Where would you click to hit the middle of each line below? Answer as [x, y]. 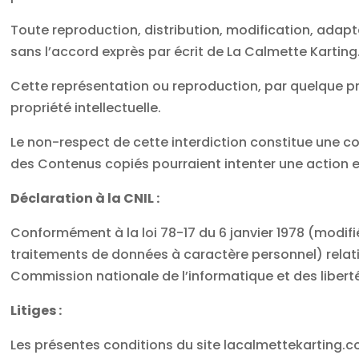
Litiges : [36, 310]
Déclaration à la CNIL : [85, 198]
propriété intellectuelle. [86, 107]
